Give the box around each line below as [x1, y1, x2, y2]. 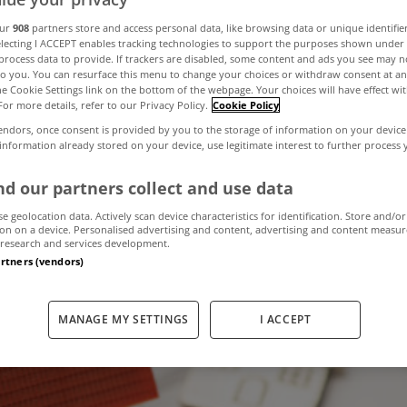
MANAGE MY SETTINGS [58, 311, 189, 327]
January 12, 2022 [69, 243, 181, 260]
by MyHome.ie [242, 243, 338, 260]
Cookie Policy [213, 97, 279, 112]
